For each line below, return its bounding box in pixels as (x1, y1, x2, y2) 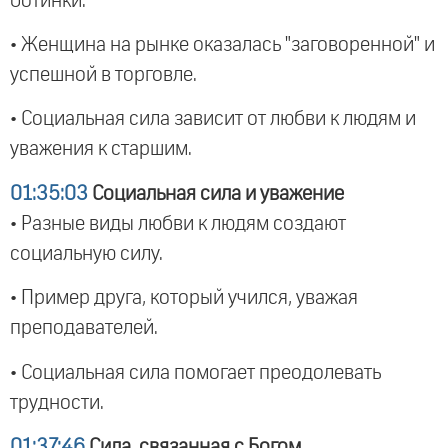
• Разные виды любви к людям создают (10, 213, 346, 234)
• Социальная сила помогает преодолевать (10, 362, 381, 383)
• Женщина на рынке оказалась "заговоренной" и (10, 34, 435, 55)
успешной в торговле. (10, 64, 197, 85)
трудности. (10, 392, 104, 413)
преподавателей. (10, 318, 158, 339)
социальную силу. (10, 243, 163, 264)
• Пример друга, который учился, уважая (10, 288, 358, 309)
